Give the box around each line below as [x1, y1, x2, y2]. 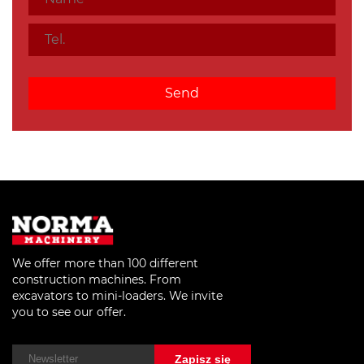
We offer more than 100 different [12, 255, 198, 271]
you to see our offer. [12, 304, 126, 319]
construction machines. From [12, 271, 181, 287]
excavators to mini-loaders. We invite [12, 288, 223, 303]
